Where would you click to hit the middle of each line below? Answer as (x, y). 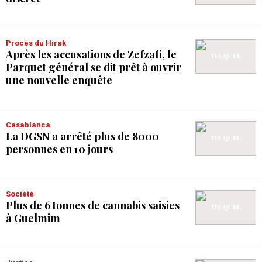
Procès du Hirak (39, 43)
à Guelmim (33, 218)
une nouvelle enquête (59, 80)
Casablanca (31, 125)
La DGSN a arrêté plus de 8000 (82, 136)
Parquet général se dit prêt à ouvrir (94, 67)
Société (22, 194)
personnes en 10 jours (59, 149)
